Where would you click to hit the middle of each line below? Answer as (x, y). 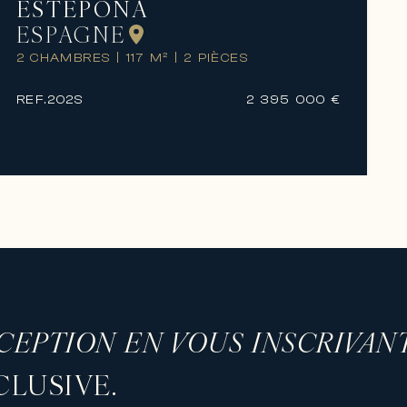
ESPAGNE (71, 34)
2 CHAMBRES (66, 58)
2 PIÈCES (214, 58)
